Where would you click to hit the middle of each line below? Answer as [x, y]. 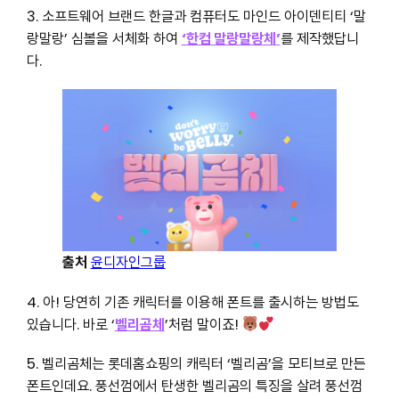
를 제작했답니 [319, 38]
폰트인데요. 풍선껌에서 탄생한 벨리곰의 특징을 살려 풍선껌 [194, 387]
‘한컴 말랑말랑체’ [231, 38]
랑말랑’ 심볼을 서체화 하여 [104, 38]
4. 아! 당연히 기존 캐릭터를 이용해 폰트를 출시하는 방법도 [192, 302]
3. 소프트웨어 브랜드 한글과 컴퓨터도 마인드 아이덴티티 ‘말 [196, 16]
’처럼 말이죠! [203, 324]
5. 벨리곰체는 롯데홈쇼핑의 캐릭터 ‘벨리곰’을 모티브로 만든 [196, 364]
